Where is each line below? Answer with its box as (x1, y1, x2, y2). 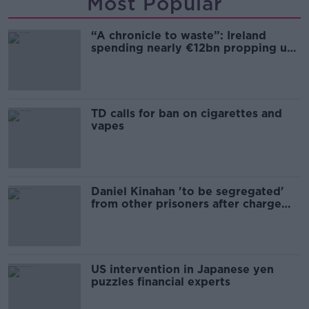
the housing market (91, 54, 201, 68)
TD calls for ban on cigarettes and (91, 107, 282, 121)
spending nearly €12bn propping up (91, 41, 295, 55)
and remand (91, 210, 158, 223)
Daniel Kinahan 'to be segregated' (91, 185, 284, 199)
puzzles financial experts (91, 275, 230, 289)
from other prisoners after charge (91, 197, 281, 211)
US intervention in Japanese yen (91, 263, 274, 277)
